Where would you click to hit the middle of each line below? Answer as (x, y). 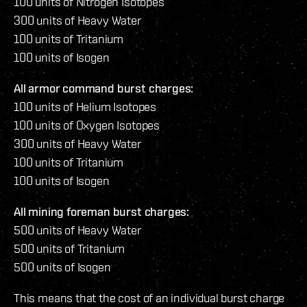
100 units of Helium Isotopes (85, 106)
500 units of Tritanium (70, 248)
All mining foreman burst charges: (102, 211)
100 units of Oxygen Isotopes (87, 125)
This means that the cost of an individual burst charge (149, 297)
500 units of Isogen (62, 267)
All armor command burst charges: (104, 88)
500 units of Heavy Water (77, 230)
